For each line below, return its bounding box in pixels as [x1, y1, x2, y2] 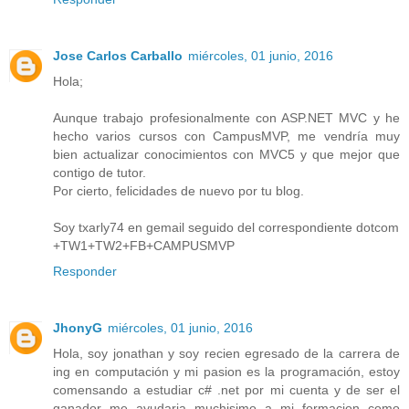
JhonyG [53, 320, 102, 335]
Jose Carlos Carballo [53, 47, 183, 63]
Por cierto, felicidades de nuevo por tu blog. [53, 183, 304, 198]
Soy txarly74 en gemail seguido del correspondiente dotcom [53, 219, 399, 235]
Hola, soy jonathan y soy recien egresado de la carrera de [53, 345, 400, 361]
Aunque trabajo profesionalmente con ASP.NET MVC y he [53, 110, 400, 125]
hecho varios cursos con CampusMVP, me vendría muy [53, 128, 400, 143]
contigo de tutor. [53, 164, 146, 180]
